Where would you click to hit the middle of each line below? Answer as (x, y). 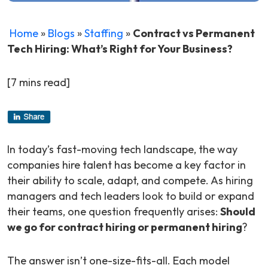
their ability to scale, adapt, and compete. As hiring (130, 181)
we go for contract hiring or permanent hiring (125, 227)
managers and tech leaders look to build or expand (131, 196)
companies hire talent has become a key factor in (127, 165)
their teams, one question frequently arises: (114, 212)
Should (238, 212)
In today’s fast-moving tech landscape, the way (122, 150)
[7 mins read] (39, 83)
